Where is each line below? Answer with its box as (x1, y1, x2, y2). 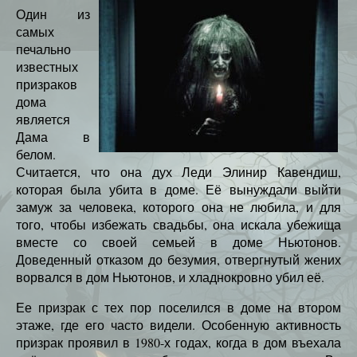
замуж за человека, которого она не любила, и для (16, 198, 341, 215)
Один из (16, 5, 90, 22)
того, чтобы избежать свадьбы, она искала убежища (16, 215, 341, 233)
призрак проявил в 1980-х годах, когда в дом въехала (16, 333, 341, 351)
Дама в (16, 127, 90, 145)
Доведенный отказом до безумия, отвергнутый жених (16, 250, 341, 268)
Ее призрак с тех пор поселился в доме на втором (16, 298, 341, 316)
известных (16, 57, 78, 75)
